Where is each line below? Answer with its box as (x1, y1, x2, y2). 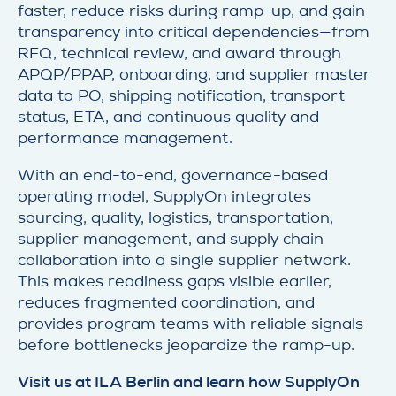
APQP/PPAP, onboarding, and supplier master (18, 65, 370, 83)
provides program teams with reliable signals (18, 315, 363, 332)
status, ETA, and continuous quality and (18, 108, 319, 126)
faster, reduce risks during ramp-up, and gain (18, 2, 365, 19)
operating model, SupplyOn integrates (18, 187, 311, 205)
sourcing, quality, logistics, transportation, (18, 209, 333, 226)
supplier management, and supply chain (18, 230, 324, 247)
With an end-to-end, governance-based (18, 166, 328, 184)
